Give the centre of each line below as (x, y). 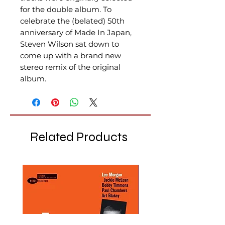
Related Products (79, 137)
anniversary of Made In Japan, (76, 32)
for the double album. (61, 9)
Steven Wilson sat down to (70, 44)
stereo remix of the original (70, 67)
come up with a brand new (71, 55)
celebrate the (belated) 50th (72, 21)
